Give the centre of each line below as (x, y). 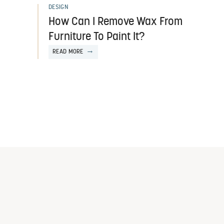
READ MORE (68, 52)
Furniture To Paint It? (96, 37)
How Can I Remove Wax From (115, 22)
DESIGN (58, 8)
